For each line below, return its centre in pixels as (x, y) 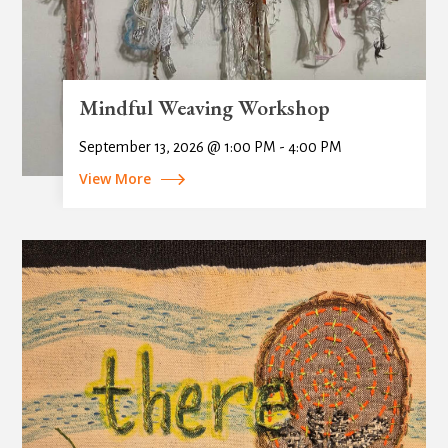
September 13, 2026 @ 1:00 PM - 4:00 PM (210, 146)
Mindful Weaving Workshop (204, 107)
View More (114, 178)
